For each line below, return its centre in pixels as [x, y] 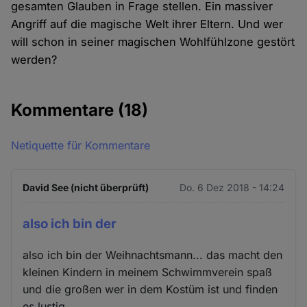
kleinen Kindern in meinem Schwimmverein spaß [148, 272]
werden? [34, 60]
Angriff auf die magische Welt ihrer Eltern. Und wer [147, 24]
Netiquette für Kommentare [81, 146]
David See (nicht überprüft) [86, 188]
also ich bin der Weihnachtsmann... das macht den [153, 255]
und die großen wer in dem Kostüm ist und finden [150, 289]
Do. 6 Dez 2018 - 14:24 [232, 188]
